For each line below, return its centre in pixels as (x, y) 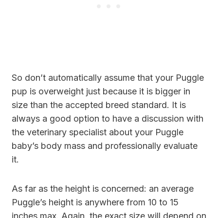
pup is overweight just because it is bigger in (101, 91)
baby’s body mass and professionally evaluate (105, 145)
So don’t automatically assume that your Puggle (108, 77)
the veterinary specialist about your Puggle (98, 132)
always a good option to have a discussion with (108, 118)
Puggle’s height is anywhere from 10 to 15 (95, 202)
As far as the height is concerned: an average (103, 188)
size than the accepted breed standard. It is (99, 105)
